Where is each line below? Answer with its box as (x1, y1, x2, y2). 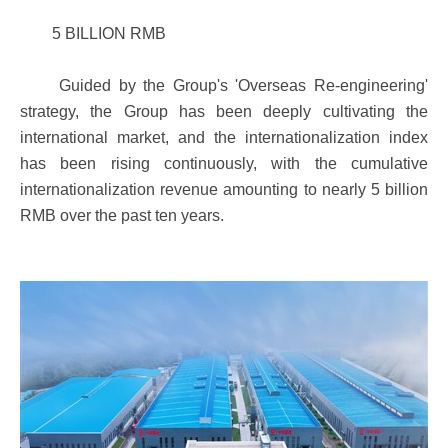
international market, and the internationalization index (20, 129, 428, 146)
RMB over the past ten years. (20, 207, 224, 224)
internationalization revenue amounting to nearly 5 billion (20, 181, 428, 198)
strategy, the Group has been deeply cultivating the (20, 103, 428, 120)
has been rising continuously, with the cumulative (20, 155, 428, 172)
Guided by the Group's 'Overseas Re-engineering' (20, 77, 428, 94)
